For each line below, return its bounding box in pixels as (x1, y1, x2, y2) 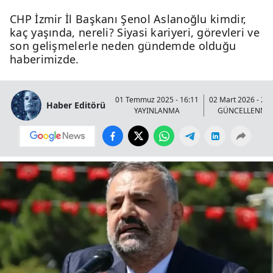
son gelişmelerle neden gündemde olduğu (10, 38, 236, 53)
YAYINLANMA (134, 105, 180, 116)
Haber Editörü (46, 99, 105, 112)
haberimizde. (10, 51, 79, 66)
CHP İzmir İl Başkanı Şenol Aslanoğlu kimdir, (10, 11, 247, 26)
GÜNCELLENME (218, 105, 271, 116)
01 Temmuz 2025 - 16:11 (115, 94, 199, 105)
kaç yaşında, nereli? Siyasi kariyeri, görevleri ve (10, 24, 260, 40)
